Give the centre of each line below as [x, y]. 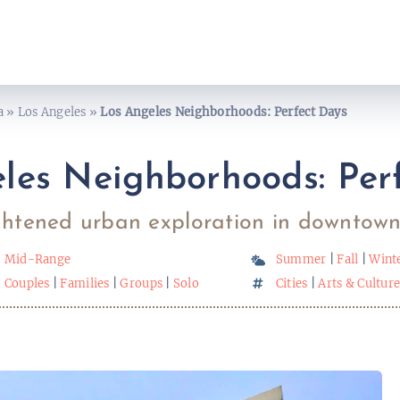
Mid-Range [37, 259]
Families [85, 283]
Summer [301, 259]
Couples [27, 283]
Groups [142, 283]
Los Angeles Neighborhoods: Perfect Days [224, 112]
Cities [292, 283]
